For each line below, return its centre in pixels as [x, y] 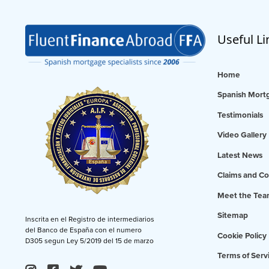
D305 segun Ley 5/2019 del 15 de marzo [89, 240]
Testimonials [240, 115]
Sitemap [233, 216]
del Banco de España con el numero [83, 230]
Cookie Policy [242, 236]
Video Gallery [242, 135]
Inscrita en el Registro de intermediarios [90, 219]
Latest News [240, 155]
